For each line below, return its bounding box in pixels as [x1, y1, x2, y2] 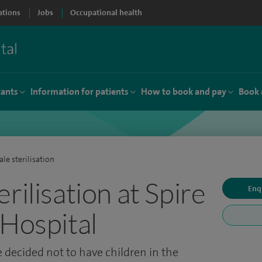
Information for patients [30, 85, 129, 98]
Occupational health [70, 8, 142, 18]
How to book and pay [141, 85, 226, 98]
